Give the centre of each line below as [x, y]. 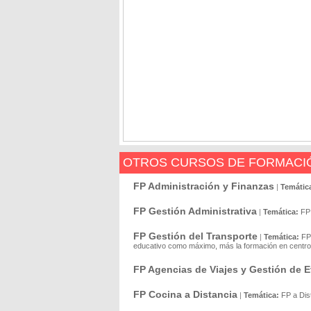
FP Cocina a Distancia [185, 294]
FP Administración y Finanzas [204, 186]
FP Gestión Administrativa [195, 211]
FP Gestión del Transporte [195, 236]
